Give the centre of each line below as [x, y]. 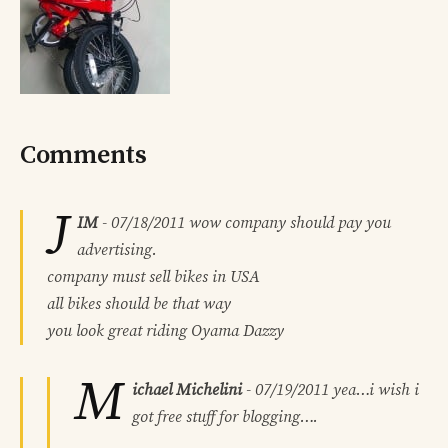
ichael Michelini [187, 389]
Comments [83, 155]
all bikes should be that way [139, 303]
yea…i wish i [374, 389]
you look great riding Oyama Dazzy [165, 330]
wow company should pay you [288, 222]
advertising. [117, 249]
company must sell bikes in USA [153, 276]
